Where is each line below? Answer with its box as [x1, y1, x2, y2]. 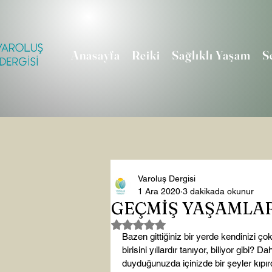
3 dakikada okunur [183, 186, 254, 196]
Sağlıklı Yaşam [171, 47, 251, 63]
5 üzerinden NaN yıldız [138, 219, 224, 228]
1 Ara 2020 [138, 186, 180, 196]
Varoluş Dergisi [138, 174, 195, 183]
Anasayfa [71, 47, 120, 63]
